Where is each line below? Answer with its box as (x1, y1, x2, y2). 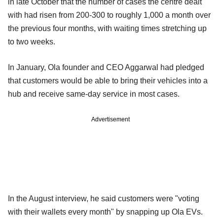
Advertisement (91, 115, 130, 123)
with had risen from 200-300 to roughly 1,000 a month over (8, 10, 211, 19)
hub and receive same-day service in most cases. (8, 89, 180, 98)
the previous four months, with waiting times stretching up (8, 24, 207, 33)
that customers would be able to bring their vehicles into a (8, 76, 208, 85)
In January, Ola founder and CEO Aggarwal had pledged (8, 63, 204, 72)
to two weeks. (8, 37, 55, 46)
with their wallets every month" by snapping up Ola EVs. (8, 207, 203, 216)
